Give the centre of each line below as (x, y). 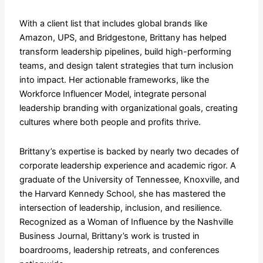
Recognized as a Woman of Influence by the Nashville (126, 222)
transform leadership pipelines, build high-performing (125, 52)
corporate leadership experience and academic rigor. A (127, 165)
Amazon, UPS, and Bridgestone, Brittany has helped (123, 38)
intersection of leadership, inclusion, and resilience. (120, 208)
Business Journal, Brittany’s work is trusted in (109, 236)
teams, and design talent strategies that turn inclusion (126, 66)
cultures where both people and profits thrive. (110, 122)
